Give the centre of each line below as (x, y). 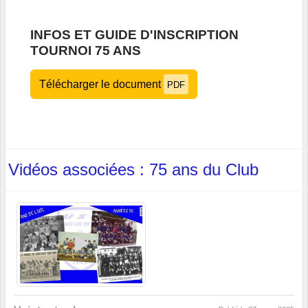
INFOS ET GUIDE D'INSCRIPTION (134, 35)
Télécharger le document (101, 85)
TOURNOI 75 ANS (86, 51)
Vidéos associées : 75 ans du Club (133, 170)
